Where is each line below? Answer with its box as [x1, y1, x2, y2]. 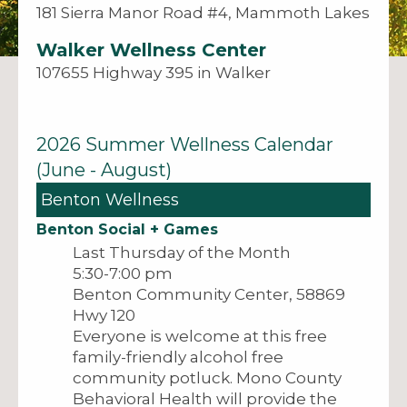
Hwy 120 [73, 305, 135, 324]
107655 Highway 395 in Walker [36, 63, 271, 82]
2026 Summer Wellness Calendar [36, 133, 333, 155]
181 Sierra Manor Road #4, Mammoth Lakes [36, 3, 370, 22]
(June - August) [36, 158, 172, 181]
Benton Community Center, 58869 [73, 284, 345, 303]
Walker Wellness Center [36, 38, 266, 61]
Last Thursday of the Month [73, 243, 291, 262]
